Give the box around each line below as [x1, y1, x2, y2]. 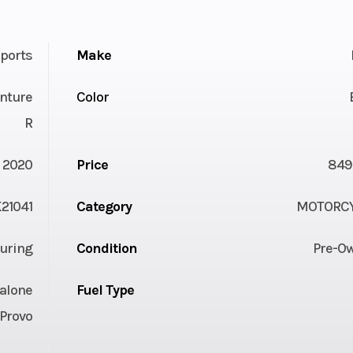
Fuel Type [76, 281, 134, 299]
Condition [76, 239, 137, 257]
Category [76, 197, 132, 215]
